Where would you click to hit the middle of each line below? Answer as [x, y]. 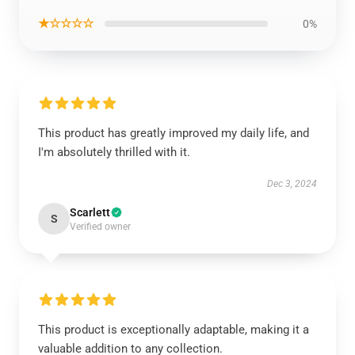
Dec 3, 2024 [292, 184]
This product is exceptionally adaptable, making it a [174, 330]
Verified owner [100, 227]
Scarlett [90, 212]
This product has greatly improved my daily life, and [174, 133]
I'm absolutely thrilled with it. [114, 152]
